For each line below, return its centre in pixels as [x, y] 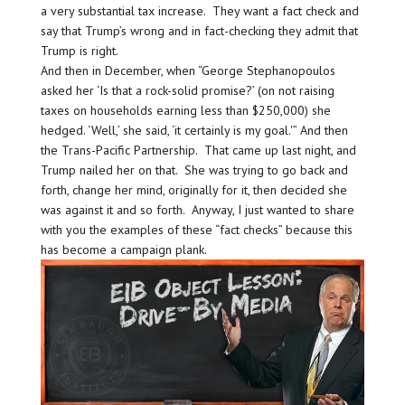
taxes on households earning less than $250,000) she [185, 110]
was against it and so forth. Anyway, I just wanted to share [197, 209]
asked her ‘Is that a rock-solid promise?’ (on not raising [187, 90]
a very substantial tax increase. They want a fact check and [199, 10]
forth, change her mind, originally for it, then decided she [193, 189]
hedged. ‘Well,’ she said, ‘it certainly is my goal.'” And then [194, 130]
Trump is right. [80, 50]
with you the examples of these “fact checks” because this [196, 229]
